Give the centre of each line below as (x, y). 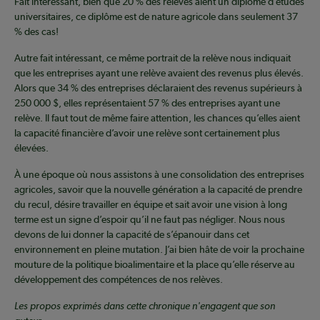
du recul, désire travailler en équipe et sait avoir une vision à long (151, 205)
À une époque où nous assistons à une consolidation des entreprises (159, 175)
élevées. (31, 148)
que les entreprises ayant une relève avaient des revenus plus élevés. (159, 73)
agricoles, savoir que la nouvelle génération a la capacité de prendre (158, 190)
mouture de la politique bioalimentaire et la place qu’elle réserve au (155, 265)
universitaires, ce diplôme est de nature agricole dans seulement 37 (156, 17)
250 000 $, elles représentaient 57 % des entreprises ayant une (147, 103)
